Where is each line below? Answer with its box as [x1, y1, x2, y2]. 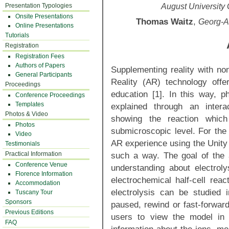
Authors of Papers [15, 62, 65, 69]
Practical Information [5, 150, 62, 157]
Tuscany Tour [15, 189, 53, 196]
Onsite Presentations [15, 13, 73, 20]
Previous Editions [5, 209, 54, 216]
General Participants [15, 71, 72, 78]
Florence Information [15, 170, 73, 177]
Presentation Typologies [5, 2, 72, 9]
